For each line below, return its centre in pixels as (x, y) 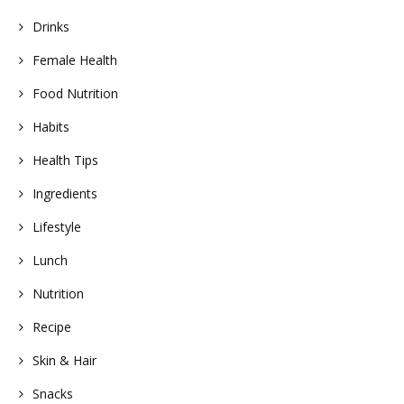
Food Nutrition (75, 93)
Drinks (51, 27)
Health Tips (65, 160)
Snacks (53, 394)
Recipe (52, 327)
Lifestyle (57, 227)
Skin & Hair (64, 360)
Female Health (75, 60)
